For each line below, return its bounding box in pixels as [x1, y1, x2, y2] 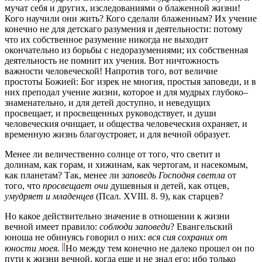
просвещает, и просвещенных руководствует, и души [5, 108, 216, 119]
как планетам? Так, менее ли [5, 170, 122, 181]
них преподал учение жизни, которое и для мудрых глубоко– [5, 87, 248, 98]
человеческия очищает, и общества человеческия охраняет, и [5, 119, 247, 129]
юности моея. [5, 243, 60, 254]
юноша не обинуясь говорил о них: [5, 232, 148, 243]
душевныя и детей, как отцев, [108, 181, 229, 191]
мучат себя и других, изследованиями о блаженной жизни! [5, 3, 240, 13]
